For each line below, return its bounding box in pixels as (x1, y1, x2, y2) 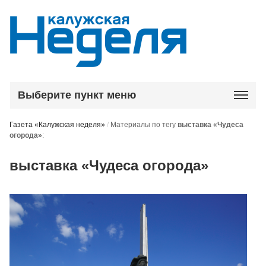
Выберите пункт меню (18, 89, 137, 101)
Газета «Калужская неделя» (9, 121, 106, 129)
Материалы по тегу (110, 121, 178, 129)
